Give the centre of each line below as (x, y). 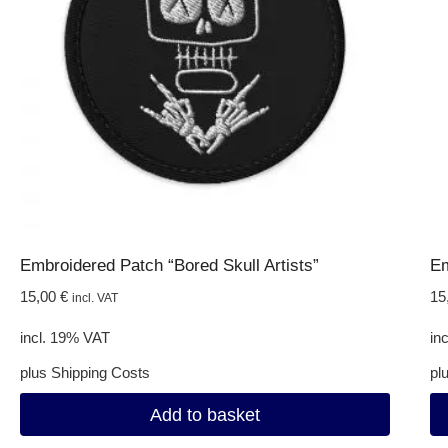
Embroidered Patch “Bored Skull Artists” (169, 266)
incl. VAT (94, 298)
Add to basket (204, 414)
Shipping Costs (100, 373)
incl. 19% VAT (64, 338)
